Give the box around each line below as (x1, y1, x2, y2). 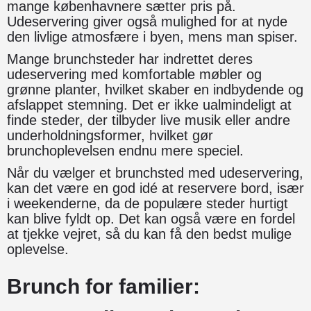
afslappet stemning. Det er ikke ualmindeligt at (7, 96, 292, 112)
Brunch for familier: (7, 274, 200, 298)
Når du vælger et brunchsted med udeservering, (7, 165, 303, 180)
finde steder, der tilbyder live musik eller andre (7, 112, 290, 128)
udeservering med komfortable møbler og (7, 66, 262, 82)
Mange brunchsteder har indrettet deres (7, 51, 253, 67)
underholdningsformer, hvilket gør (7, 127, 213, 143)
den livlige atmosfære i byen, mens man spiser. (7, 28, 298, 44)
